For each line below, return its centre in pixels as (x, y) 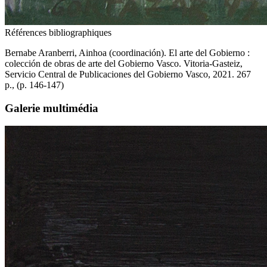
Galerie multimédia (52, 108)
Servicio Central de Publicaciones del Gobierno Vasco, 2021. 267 (128, 74)
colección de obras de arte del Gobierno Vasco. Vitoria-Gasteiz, (124, 63)
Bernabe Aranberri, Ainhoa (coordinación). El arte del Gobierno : (127, 52)
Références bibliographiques (58, 32)
